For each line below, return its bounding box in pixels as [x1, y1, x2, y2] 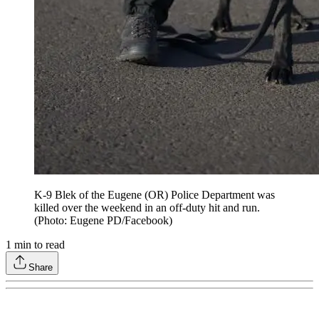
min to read [11, 239, 65, 251]
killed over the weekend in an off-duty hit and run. [34, 202, 260, 214]
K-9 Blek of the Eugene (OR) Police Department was [34, 189, 275, 201]
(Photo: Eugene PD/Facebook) [34, 214, 172, 226]
